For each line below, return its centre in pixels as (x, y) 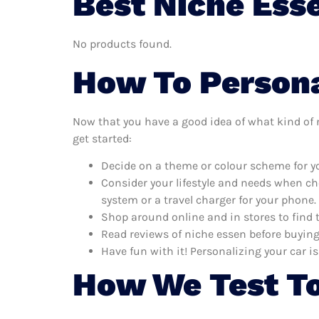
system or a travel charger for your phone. (209, 199)
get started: (102, 138)
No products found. (122, 44)
